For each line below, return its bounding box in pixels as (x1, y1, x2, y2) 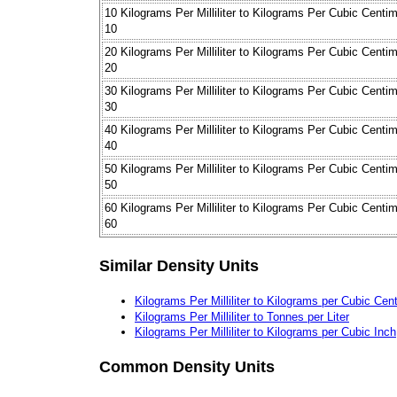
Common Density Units (99, 357, 275, 376)
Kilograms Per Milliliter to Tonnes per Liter (135, 309, 349, 323)
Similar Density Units (99, 256, 259, 275)
